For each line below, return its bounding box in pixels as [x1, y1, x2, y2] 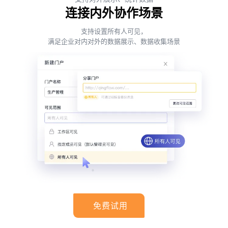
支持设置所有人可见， [81, 27, 147, 36]
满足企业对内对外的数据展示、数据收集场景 [48, 38, 180, 46]
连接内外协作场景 [65, 7, 163, 20]
